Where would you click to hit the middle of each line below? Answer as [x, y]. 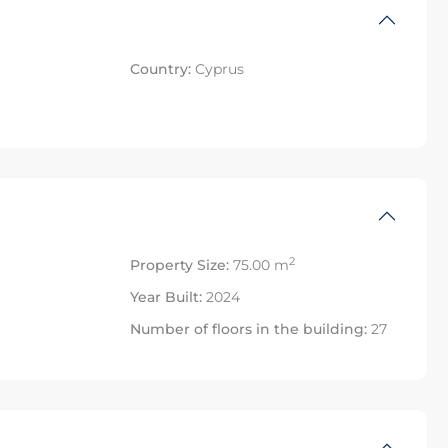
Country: [161, 69]
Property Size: [180, 265]
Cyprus [218, 69]
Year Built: [166, 297]
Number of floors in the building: [249, 329]
